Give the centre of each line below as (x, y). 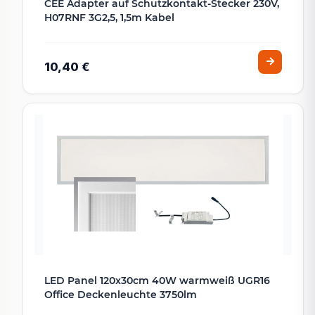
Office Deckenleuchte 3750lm (121, 295)
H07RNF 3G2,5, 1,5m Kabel (109, 18)
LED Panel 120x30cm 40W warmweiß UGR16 (157, 281)
